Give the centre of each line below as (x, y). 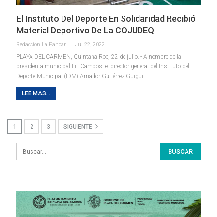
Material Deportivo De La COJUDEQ (85, 31)
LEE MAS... (36, 94)
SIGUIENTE (78, 127)
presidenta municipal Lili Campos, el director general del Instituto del (103, 67)
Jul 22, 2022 (90, 45)
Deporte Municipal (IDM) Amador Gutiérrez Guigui (80, 76)
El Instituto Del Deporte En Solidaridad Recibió (106, 19)
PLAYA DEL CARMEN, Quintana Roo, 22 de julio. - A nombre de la (99, 57)
